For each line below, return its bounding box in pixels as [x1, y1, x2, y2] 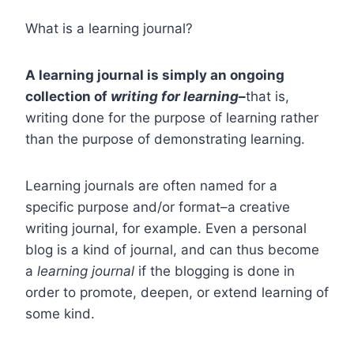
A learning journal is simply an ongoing [25, 66, 284, 83]
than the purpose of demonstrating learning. [25, 130, 305, 147]
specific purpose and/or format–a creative [25, 198, 290, 215]
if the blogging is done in [134, 262, 295, 279]
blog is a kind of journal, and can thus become [25, 241, 319, 258]
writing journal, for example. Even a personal [25, 220, 307, 236]
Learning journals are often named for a [25, 177, 277, 194]
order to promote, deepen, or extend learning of [25, 284, 329, 300]
